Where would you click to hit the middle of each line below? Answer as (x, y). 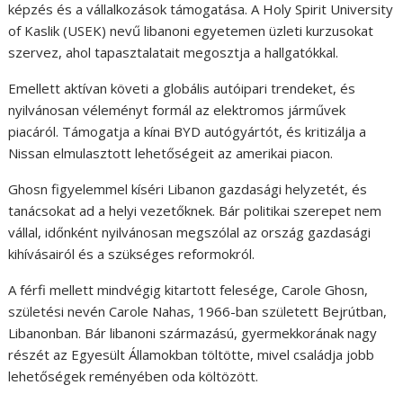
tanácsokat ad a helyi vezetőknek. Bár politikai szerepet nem (195, 210)
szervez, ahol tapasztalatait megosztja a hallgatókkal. (174, 52)
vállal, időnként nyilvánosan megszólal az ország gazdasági (190, 232)
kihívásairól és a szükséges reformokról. (132, 253)
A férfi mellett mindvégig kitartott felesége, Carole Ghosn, (188, 289)
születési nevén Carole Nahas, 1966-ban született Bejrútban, (198, 311)
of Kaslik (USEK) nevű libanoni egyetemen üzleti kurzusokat (191, 30)
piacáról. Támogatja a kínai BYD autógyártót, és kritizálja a (188, 131)
